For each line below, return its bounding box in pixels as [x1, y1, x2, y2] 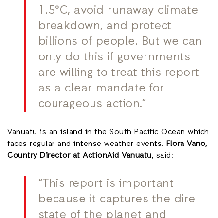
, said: [151, 150, 173, 162]
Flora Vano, [163, 139, 207, 150]
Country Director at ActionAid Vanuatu [7, 150, 152, 162]
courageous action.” [38, 96, 150, 112]
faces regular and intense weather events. [7, 139, 164, 150]
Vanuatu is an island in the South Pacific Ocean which [7, 127, 209, 138]
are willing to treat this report [38, 65, 200, 81]
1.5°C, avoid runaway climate [38, 3, 199, 19]
